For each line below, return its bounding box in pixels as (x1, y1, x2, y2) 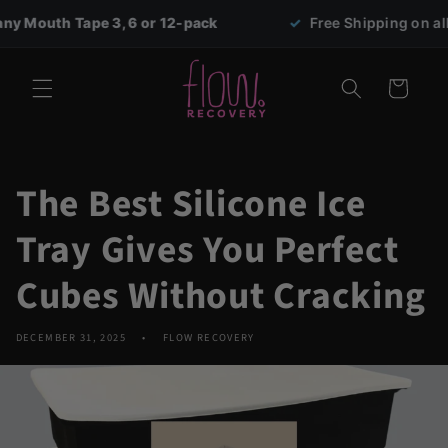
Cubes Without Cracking (15, 269, 426, 323)
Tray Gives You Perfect (15, 223, 399, 277)
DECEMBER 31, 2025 (15, 330, 126, 346)
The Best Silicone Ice (15, 177, 366, 231)
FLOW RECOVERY (163, 330, 255, 346)
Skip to (30, 2, 84, 25)
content (30, 20, 90, 43)
